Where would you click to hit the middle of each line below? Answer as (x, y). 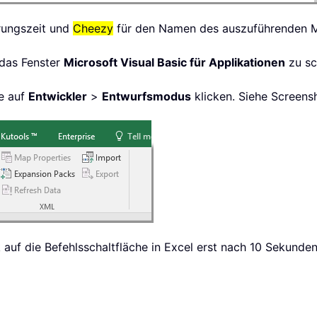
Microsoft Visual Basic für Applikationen (174, 63)
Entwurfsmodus (146, 97)
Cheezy (93, 29)
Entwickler (58, 97)
